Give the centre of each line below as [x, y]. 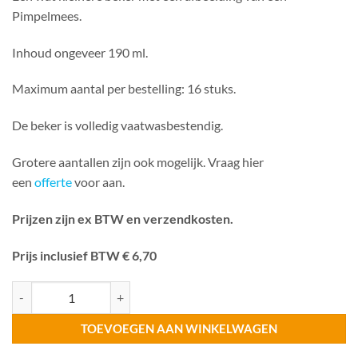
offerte [53, 182]
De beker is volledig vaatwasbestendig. [117, 125]
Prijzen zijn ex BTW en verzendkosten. [123, 218]
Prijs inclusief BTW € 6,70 [84, 255]
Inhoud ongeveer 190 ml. [80, 52]
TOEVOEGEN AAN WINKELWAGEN [179, 328]
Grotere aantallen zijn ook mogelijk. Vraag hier [138, 162]
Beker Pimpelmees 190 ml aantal [92, 290]
